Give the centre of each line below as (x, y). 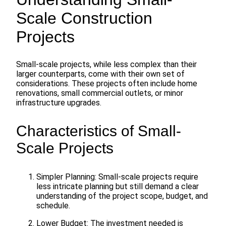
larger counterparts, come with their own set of (100, 74)
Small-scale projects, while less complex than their (106, 65)
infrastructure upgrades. (59, 103)
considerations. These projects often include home (107, 84)
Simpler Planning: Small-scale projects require (117, 177)
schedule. (53, 206)
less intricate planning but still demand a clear (118, 187)
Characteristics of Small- (99, 131)
